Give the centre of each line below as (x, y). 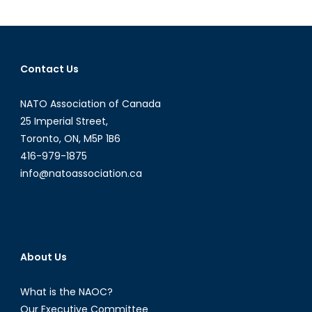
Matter (111, 28)
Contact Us (49, 69)
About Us (43, 257)
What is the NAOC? (66, 291)
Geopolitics (122, 60)
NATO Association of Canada (90, 103)
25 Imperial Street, (64, 121)
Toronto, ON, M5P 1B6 (70, 138)
